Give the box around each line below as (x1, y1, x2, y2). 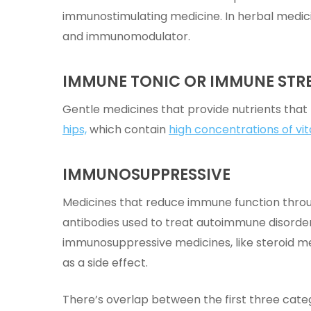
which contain (87, 121, 169, 137)
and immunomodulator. (62, 28, 193, 44)
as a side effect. (62, 255, 148, 271)
